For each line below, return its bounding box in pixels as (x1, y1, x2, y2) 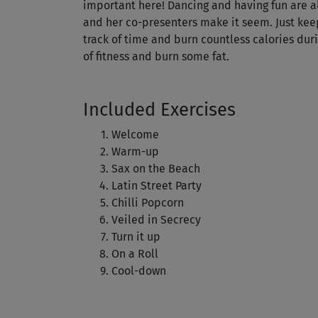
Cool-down (111, 264, 166, 278)
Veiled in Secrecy (111, 213, 201, 227)
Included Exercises (83, 99, 236, 121)
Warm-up (111, 145, 159, 159)
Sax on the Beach (111, 162, 200, 176)
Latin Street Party (111, 179, 202, 193)
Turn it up (111, 230, 160, 244)
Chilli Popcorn (111, 196, 184, 210)
